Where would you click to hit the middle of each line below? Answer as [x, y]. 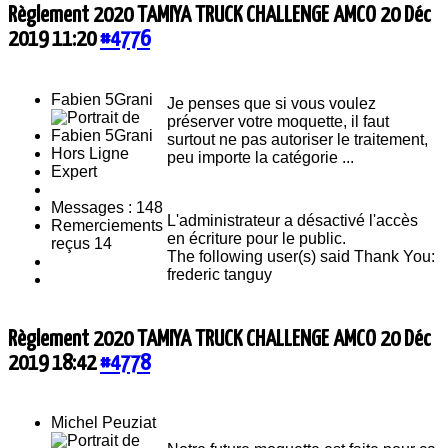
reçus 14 [81, 243]
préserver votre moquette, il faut [278, 121]
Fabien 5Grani [102, 99]
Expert [74, 171]
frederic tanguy [219, 274]
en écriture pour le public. [256, 238]
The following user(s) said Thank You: [301, 256]
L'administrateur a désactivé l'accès [292, 220]
